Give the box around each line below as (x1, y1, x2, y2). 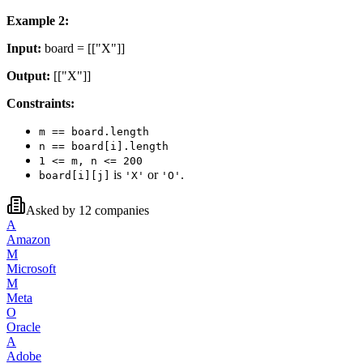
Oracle (6, 319, 41, 334)
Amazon (6, 232, 50, 246)
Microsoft (6, 261, 56, 275)
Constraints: (6, 96, 75, 110)
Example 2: (6, 13, 69, 28)
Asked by (26, 203, 79, 217)
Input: (6, 41, 41, 55)
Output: (6, 68, 50, 83)
